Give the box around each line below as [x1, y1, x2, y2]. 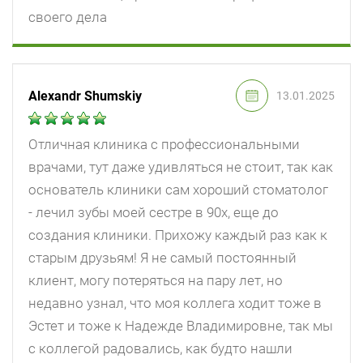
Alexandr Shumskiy [28, 88, 142, 104]
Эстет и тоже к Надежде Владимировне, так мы [28, 318, 333, 335]
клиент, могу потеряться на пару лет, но [28, 272, 283, 289]
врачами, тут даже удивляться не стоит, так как [28, 159, 333, 176]
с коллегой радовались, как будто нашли [28, 340, 293, 357]
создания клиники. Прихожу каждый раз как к [28, 227, 327, 244]
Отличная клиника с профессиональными [28, 136, 300, 153]
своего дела [28, 9, 107, 26]
